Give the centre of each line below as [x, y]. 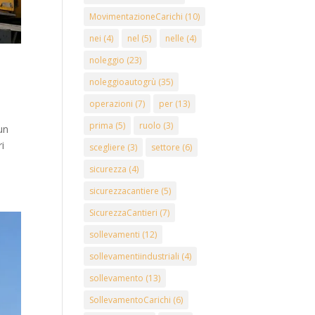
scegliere [108, 147]
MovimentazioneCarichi [136, 17]
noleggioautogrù [123, 82]
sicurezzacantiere [124, 191]
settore [166, 147]
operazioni [111, 104]
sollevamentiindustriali [135, 256]
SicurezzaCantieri [124, 213]
